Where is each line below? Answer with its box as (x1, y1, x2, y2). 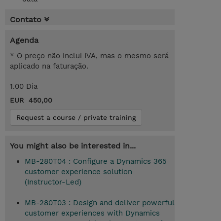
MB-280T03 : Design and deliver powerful (25, 198, 174, 208)
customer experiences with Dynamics (25, 209, 160, 218)
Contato (10, 15, 41, 25)
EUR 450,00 (10, 96, 52, 105)
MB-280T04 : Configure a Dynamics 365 (25, 157, 167, 166)
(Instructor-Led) (25, 178, 81, 187)
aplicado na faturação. (10, 62, 88, 71)
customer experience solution (25, 167, 132, 177)
